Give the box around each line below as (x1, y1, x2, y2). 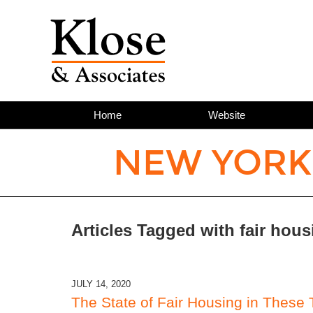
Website (208, 109, 245, 121)
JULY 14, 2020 (71, 278, 131, 289)
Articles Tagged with (71, 221, 235, 240)
